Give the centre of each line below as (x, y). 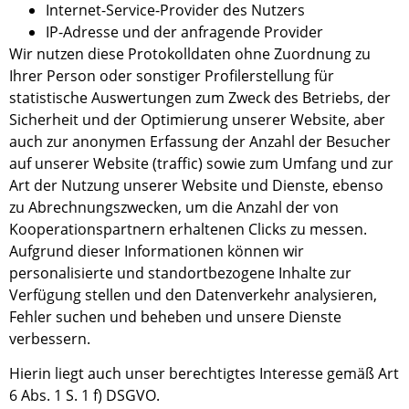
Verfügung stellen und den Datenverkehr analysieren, (193, 294)
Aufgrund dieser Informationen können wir (157, 251)
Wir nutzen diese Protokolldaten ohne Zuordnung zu (190, 53)
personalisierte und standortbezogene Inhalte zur (180, 273)
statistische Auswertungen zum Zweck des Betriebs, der (200, 97)
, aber (366, 119)
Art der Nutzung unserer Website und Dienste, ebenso (196, 185)
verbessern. (50, 338)
